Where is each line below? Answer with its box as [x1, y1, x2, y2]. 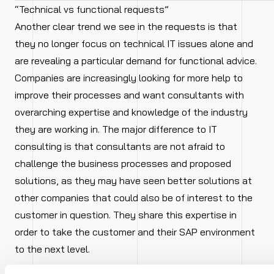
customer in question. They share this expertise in [15, 209, 237, 221]
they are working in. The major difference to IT [15, 123, 217, 136]
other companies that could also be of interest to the [15, 191, 253, 204]
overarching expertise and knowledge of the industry [15, 106, 248, 119]
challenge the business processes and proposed [15, 157, 231, 170]
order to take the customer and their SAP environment [15, 226, 255, 239]
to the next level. [15, 243, 90, 256]
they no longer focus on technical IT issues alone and [15, 37, 253, 50]
